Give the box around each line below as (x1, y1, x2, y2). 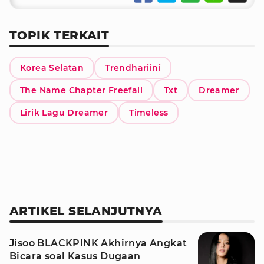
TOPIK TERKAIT (9, 28, 110, 42)
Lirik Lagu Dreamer (20, 107, 108, 118)
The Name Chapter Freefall (20, 85, 143, 95)
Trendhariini (105, 62, 161, 73)
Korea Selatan (20, 62, 84, 73)
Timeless (129, 107, 169, 118)
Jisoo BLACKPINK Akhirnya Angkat (9, 237, 187, 249)
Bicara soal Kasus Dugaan (9, 250, 141, 262)
